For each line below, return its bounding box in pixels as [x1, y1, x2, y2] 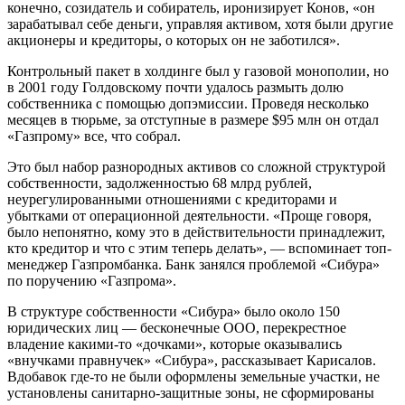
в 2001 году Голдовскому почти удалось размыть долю [7, 80, 344, 96]
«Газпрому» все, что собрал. [7, 128, 181, 145]
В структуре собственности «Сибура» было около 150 [7, 304, 340, 320]
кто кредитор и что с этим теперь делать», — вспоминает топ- [7, 240, 391, 257]
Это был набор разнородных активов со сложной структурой [7, 159, 386, 175]
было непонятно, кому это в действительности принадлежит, [7, 224, 385, 240]
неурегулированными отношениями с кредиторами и [7, 192, 337, 208]
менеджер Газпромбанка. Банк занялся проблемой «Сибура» [7, 257, 380, 273]
